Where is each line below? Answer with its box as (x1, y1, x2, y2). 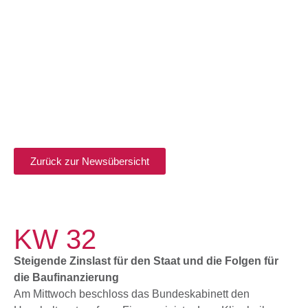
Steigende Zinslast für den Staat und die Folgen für (14, 255, 278, 267)
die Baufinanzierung (14, 272, 119, 283)
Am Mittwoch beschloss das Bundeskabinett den (14, 288, 250, 300)
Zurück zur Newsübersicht (30, 155, 149, 167)
